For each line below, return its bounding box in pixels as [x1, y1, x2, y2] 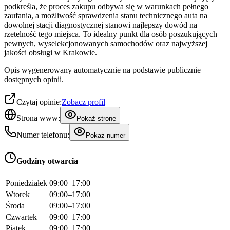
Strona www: [16, 113, 60, 123]
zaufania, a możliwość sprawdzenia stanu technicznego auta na [4, 11, 207, 21]
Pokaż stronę [76, 114, 116, 123]
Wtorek [6, 189, 30, 199]
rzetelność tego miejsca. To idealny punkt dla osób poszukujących [4, 30, 217, 39]
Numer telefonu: [16, 130, 69, 140]
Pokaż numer [86, 131, 125, 140]
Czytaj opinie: [16, 98, 62, 107]
